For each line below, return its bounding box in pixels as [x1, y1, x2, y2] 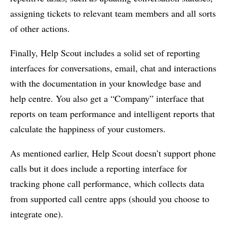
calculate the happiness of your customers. [10, 122, 166, 135]
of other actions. [10, 22, 70, 34]
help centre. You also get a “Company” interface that [10, 92, 204, 104]
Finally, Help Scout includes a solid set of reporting [10, 46, 200, 59]
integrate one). [10, 207, 63, 220]
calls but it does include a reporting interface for [10, 162, 187, 174]
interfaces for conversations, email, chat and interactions [10, 61, 216, 74]
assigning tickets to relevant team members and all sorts [10, 7, 216, 19]
